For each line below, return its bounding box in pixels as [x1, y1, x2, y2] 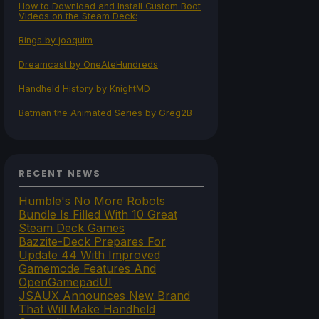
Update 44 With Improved [19, 248, 160, 263]
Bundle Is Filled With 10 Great [19, 207, 177, 222]
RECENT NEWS [19, 167, 101, 180]
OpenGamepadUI [19, 275, 112, 290]
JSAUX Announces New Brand [19, 288, 190, 303]
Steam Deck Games [19, 221, 125, 236]
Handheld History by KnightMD [19, 83, 150, 95]
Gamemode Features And [19, 261, 156, 276]
